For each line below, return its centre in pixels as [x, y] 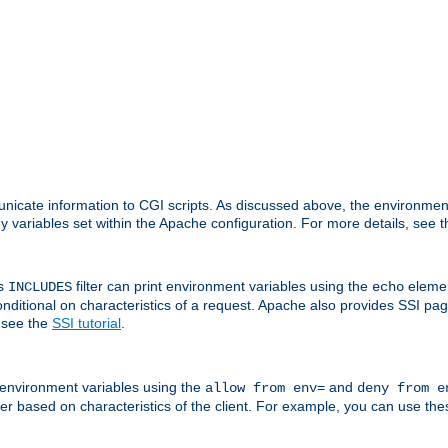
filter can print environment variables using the [222, 286]
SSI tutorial [86, 323]
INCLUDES [40, 287]
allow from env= [265, 387]
